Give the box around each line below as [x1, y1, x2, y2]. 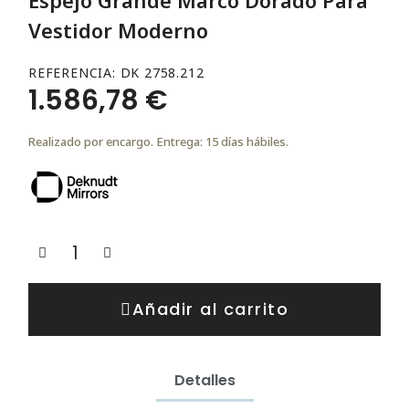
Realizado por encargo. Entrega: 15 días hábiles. [28, 132, 288, 150]
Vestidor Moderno [28, 16, 208, 44]
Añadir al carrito [131, 297, 288, 320]
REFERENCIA [28, 63, 113, 81]
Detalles [173, 369, 236, 391]
